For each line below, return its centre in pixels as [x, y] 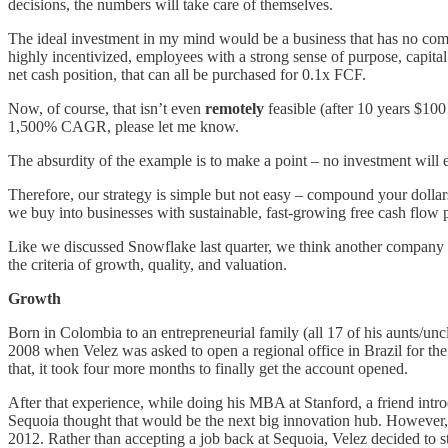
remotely [234, 108]
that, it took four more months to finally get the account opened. [208, 368]
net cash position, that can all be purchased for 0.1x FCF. [187, 74]
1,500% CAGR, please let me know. [123, 126]
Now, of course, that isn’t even [106, 108]
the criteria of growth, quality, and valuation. [147, 264]
